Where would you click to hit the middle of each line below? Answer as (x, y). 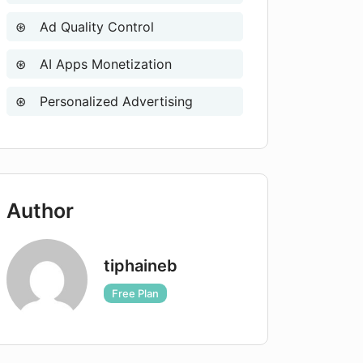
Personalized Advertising (114, 101)
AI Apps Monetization (104, 64)
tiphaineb (141, 266)
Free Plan (135, 293)
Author (40, 211)
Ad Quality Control (95, 27)
